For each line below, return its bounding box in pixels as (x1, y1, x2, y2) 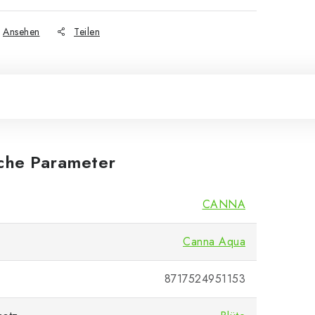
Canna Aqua (183, 233, 245, 250)
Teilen (74, 25, 100, 39)
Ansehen (3, 25, 40, 39)
